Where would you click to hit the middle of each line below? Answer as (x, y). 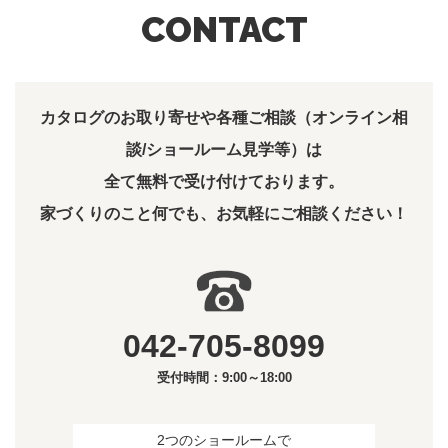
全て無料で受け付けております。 (224, 181)
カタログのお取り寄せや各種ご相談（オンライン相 (224, 117)
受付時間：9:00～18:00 (224, 377)
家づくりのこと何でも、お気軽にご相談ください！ (224, 213)
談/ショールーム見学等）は (224, 149)
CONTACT (224, 29)
